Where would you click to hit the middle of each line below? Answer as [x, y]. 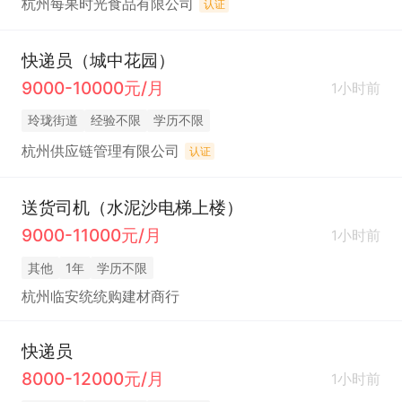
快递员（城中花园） [98, 61]
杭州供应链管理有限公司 [100, 152]
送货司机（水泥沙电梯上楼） [132, 208]
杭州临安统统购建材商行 [100, 297]
